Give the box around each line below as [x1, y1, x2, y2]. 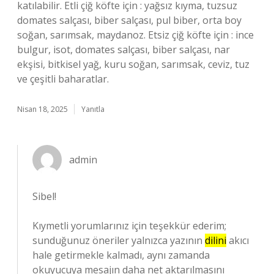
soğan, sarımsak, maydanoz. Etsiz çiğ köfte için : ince [17, 28, 254, 42]
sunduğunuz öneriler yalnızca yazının [32, 234, 205, 247]
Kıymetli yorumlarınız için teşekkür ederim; [32, 219, 226, 232]
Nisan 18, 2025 [17, 104, 68, 114]
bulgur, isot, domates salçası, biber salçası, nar [17, 43, 230, 56]
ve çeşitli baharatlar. [17, 72, 109, 86]
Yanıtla [81, 104, 105, 114]
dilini [205, 234, 226, 247]
